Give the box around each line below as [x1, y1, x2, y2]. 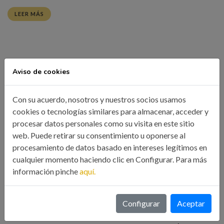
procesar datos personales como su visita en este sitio [12, 118, 194, 128]
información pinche [12, 166, 79, 176]
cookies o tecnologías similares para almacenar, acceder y [12, 106, 208, 116]
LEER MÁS [14, 10, 44, 17]
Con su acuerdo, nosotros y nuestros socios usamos [12, 94, 186, 104]
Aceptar [177, 198, 205, 208]
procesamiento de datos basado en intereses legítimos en [12, 142, 207, 152]
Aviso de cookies [12, 67, 69, 76]
